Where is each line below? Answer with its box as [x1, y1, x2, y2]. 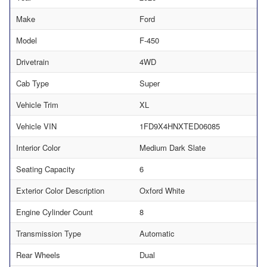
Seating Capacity [16, 163, 75, 175]
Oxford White [139, 184, 185, 196]
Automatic [139, 227, 175, 239]
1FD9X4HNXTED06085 [139, 120, 220, 132]
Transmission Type [16, 227, 81, 239]
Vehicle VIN [16, 120, 57, 132]
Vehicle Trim [16, 98, 58, 110]
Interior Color [16, 141, 60, 153]
